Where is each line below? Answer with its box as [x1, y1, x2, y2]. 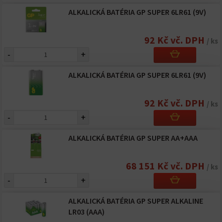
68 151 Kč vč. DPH [126, 160, 207, 172]
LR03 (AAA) [68, 207, 105, 217]
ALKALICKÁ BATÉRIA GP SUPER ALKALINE [68, 196, 203, 206]
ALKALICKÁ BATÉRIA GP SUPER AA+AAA [68, 133, 198, 143]
